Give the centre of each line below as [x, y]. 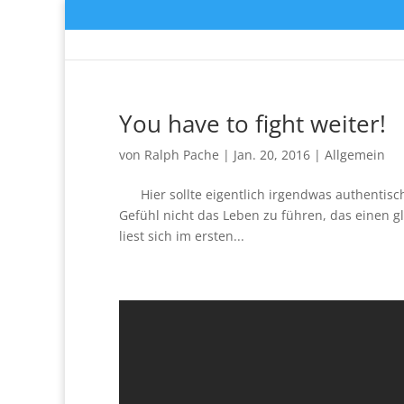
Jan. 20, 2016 [272, 154]
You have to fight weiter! [252, 123]
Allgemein [355, 154]
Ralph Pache [182, 154]
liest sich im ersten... [182, 235]
